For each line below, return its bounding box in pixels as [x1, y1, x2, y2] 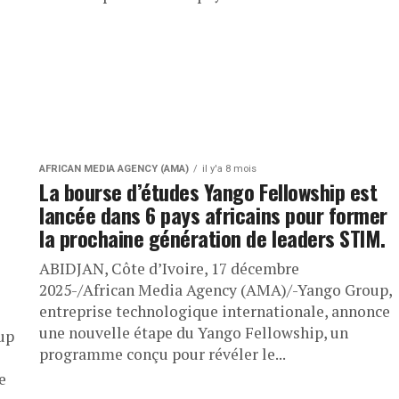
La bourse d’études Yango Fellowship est [39, 175, 378, 208]
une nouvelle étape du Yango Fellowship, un [39, 322, 348, 344]
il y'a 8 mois [202, 163, 256, 175]
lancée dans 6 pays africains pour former [39, 199, 387, 232]
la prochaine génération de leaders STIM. [39, 222, 386, 255]
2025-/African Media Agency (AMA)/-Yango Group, [39, 280, 392, 301]
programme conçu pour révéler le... [39, 344, 286, 365]
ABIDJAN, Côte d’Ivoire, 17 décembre [39, 258, 299, 280]
